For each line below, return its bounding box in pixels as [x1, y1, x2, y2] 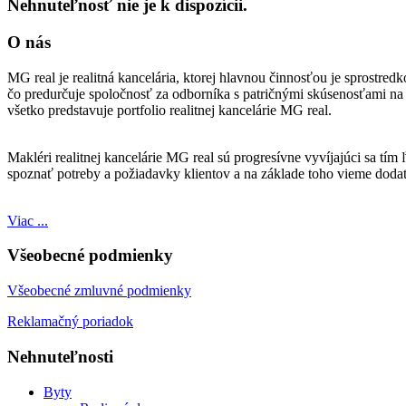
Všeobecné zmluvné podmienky [7, 283, 191, 299]
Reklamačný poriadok [7, 314, 133, 330]
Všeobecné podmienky [7, 246, 173, 266]
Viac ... [7, 212, 48, 228]
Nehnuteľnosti [7, 346, 113, 366]
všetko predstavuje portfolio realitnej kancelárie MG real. [7, 101, 335, 118]
